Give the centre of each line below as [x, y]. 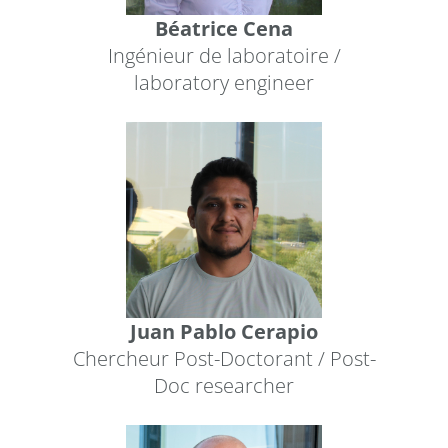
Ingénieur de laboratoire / [224, 56]
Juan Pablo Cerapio [223, 332]
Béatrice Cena [223, 29]
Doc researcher [223, 386]
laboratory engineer [223, 83]
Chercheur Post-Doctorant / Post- [224, 359]
